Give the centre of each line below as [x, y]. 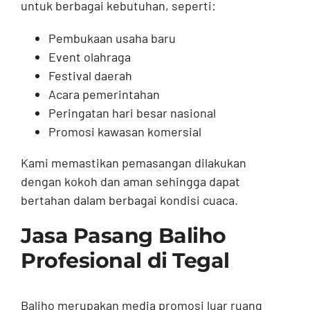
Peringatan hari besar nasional [132, 113]
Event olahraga [89, 57]
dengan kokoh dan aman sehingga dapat [130, 182]
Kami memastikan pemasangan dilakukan [133, 163]
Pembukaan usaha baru [112, 38]
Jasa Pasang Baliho [123, 236]
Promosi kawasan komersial [125, 132]
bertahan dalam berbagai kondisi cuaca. [129, 200]
